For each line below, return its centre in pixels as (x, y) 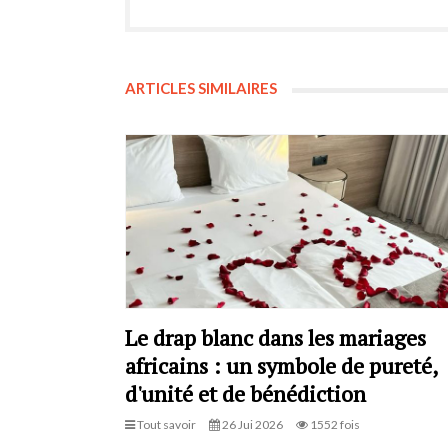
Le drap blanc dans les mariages (275, 337)
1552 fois (333, 424)
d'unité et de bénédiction (245, 393)
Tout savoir (165, 424)
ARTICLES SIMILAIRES (200, 87)
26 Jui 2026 (251, 424)
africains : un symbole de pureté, (280, 365)
